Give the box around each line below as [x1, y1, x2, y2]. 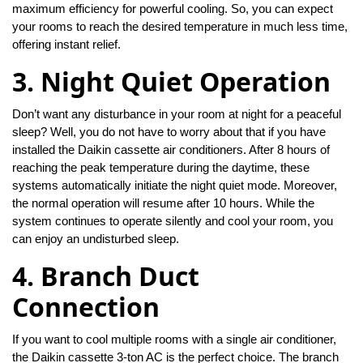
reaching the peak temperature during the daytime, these [12, 160, 310, 175]
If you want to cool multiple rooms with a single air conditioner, [12, 332, 336, 347]
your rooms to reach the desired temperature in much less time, [12, 19, 348, 34]
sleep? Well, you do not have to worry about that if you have [12, 125, 326, 139]
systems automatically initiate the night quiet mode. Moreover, [12, 178, 337, 193]
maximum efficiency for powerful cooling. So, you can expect [12, 2, 333, 16]
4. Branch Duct [12, 258, 199, 294]
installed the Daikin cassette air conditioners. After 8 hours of [12, 143, 330, 157]
